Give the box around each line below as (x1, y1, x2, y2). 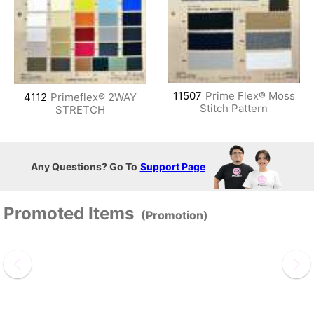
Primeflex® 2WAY (50, 90, 137, 104)
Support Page (139, 160, 205, 172)
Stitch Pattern (200, 101, 268, 115)
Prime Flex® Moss (205, 88, 295, 102)
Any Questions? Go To (30, 160, 137, 172)
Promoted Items (4, 203, 134, 224)
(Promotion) (141, 207, 208, 222)
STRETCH (55, 102, 105, 116)
